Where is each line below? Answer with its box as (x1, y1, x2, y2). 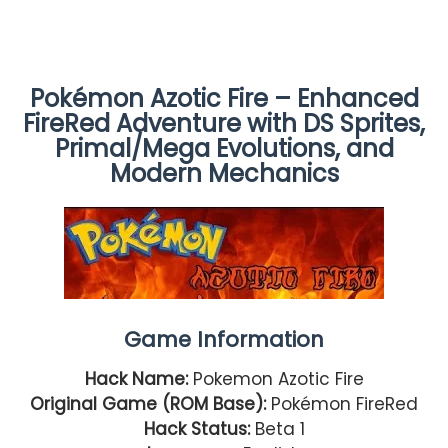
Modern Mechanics (109, 156, 339, 190)
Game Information (124, 324, 324, 354)
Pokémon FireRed (271, 391, 418, 416)
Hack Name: (84, 366, 193, 391)
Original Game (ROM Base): (30, 391, 271, 416)
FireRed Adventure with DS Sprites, (23, 106, 425, 140)
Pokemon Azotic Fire (192, 366, 364, 391)
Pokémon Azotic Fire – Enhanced (29, 81, 419, 115)
